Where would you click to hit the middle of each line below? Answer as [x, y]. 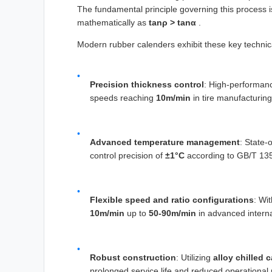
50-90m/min [172, 213]
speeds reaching [123, 98]
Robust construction [133, 257]
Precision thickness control [147, 84]
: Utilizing [195, 257]
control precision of [127, 155]
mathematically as [113, 22]
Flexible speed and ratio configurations [172, 200]
